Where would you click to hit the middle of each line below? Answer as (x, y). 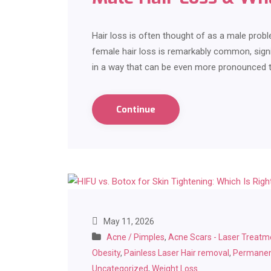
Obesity (106, 253)
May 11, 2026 (128, 222)
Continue (136, 110)
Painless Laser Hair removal (177, 253)
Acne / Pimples (135, 237)
